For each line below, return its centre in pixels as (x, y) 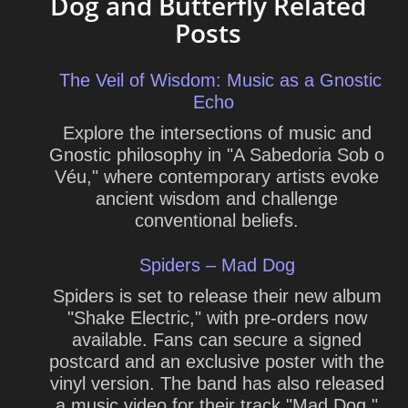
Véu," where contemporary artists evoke (217, 177)
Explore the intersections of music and (217, 133)
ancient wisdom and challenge (217, 199)
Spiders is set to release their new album (217, 296)
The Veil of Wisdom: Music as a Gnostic (220, 80)
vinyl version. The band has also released (217, 383)
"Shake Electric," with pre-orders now (217, 318)
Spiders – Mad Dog (217, 265)
